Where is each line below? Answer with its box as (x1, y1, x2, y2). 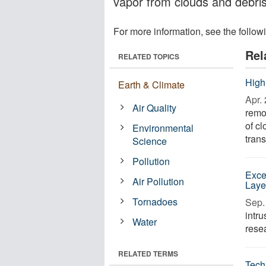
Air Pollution (132, 175, 185, 188)
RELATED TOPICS (118, 51, 179, 62)
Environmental (132, 121, 194, 135)
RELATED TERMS (118, 248, 178, 259)
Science (132, 134, 167, 148)
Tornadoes (132, 195, 178, 208)
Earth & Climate (118, 78, 185, 91)
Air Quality (132, 101, 177, 115)
